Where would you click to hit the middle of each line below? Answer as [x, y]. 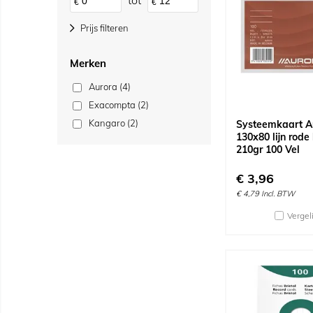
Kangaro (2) [114, 123]
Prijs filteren [103, 28]
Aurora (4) [110, 87]
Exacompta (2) [119, 105]
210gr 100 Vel [268, 150]
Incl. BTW [278, 194]
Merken [88, 63]
